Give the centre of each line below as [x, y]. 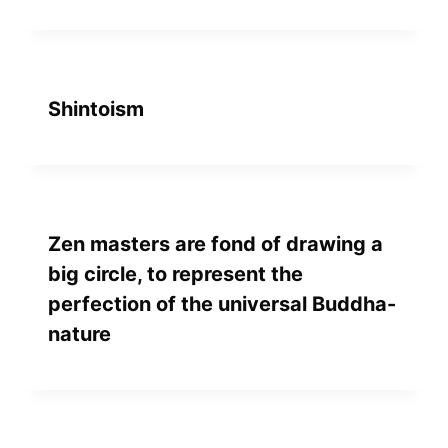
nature [79, 333]
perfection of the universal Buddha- [222, 303]
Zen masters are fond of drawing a [215, 243]
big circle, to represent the [175, 273]
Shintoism [96, 108]
